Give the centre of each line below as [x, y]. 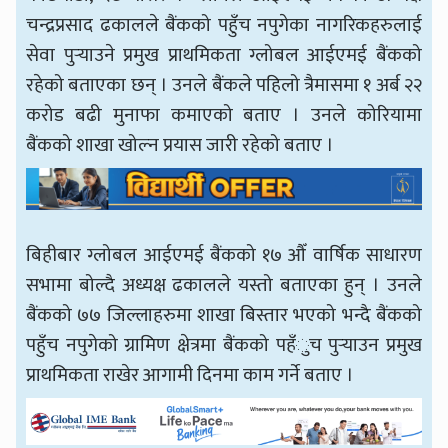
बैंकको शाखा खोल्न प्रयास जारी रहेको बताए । [182, 145]
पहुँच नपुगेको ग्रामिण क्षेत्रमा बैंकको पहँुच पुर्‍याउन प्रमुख [224, 345]
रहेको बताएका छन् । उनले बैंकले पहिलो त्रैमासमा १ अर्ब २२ [224, 85]
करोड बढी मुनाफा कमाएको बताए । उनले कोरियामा [224, 115]
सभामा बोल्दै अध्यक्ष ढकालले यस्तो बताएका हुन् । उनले [224, 285]
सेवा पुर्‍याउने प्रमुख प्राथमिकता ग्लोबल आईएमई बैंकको [224, 55]
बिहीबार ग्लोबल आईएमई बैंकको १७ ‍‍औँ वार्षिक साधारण [224, 255]
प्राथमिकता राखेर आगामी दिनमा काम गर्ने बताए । [192, 375]
